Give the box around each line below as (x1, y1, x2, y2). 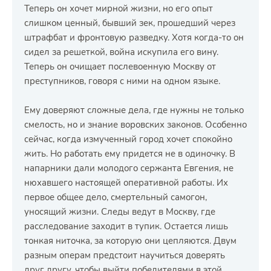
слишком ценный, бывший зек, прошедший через (24, 17, 235, 29)
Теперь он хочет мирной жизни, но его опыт (24, 2, 213, 15)
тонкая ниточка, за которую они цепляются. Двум (24, 235, 237, 247)
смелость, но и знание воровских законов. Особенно (24, 119, 247, 131)
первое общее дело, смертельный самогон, (24, 191, 207, 203)
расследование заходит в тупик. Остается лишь (24, 220, 228, 232)
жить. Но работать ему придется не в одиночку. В (24, 148, 235, 160)
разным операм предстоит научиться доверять (24, 249, 225, 261)
